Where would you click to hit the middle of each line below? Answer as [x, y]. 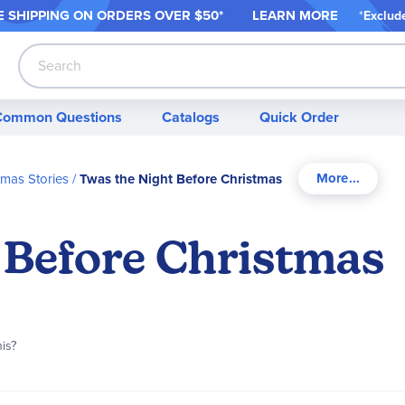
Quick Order [299, 117]
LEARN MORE [296, 15]
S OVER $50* [198, 15]
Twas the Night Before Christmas [181, 179]
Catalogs [191, 117]
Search [40, 82]
